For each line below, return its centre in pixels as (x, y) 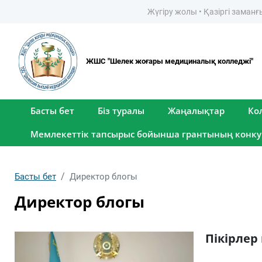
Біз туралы (121, 111)
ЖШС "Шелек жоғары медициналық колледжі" (170, 61)
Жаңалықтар (196, 111)
